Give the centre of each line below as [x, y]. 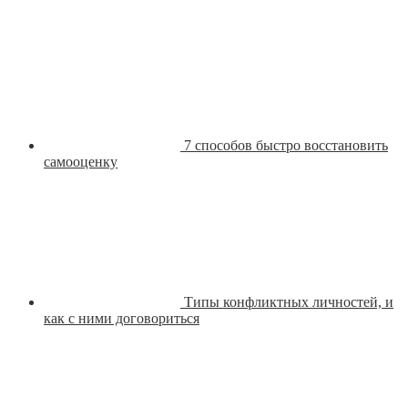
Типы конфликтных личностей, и [289, 302]
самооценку [81, 162]
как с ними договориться [122, 319]
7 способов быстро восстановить [286, 146]
